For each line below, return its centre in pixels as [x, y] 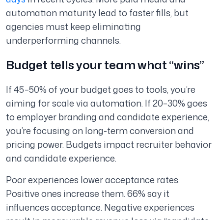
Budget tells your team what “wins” [105, 65]
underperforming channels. [63, 41]
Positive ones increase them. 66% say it [88, 194]
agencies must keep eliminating [73, 27]
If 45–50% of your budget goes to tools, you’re [101, 90]
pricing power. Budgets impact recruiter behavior [109, 145]
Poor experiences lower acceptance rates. [93, 180]
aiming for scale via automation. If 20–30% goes [107, 103]
